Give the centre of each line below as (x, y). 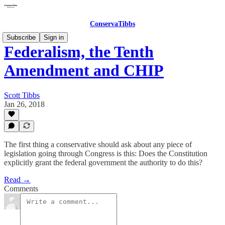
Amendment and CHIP (84, 71)
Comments (21, 189)
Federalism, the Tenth (79, 52)
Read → (17, 180)
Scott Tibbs (22, 95)
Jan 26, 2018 (24, 104)
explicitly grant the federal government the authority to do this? (103, 162)
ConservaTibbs (113, 24)
